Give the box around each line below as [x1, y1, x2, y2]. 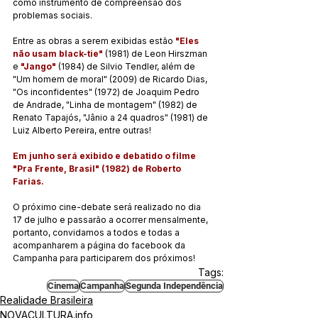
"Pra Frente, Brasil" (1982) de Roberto [13, 163, 183, 174]
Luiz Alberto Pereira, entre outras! [13, 124, 151, 136]
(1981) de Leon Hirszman [103, 48, 209, 59]
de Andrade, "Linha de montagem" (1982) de [13, 99, 199, 110]
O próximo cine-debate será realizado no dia [13, 201, 203, 212]
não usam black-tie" [13, 48, 103, 59]
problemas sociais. [13, 9, 92, 21]
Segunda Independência [126, 280, 223, 291]
